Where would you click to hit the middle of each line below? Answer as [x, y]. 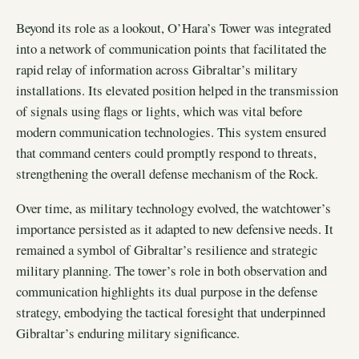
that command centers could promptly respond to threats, [166, 153]
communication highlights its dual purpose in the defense [167, 291]
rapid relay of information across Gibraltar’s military [157, 70]
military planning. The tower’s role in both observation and [171, 270]
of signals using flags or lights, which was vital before [159, 111]
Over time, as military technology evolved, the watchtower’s [173, 208]
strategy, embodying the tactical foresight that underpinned [171, 312]
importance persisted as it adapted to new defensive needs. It [175, 228]
